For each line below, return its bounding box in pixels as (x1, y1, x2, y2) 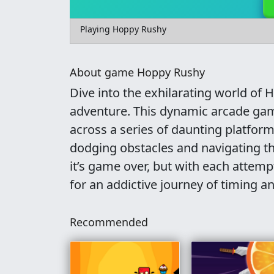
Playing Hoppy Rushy (80, 23, 166, 35)
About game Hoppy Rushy (70, 65, 205, 80)
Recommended (70, 215, 148, 229)
